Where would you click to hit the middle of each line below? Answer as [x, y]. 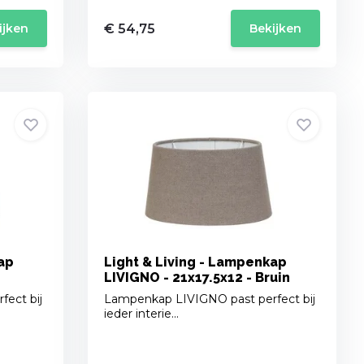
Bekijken [276, 29]
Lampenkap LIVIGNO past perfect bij [210, 299]
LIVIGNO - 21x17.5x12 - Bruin [197, 278]
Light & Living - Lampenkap [196, 262]
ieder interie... [142, 314]
